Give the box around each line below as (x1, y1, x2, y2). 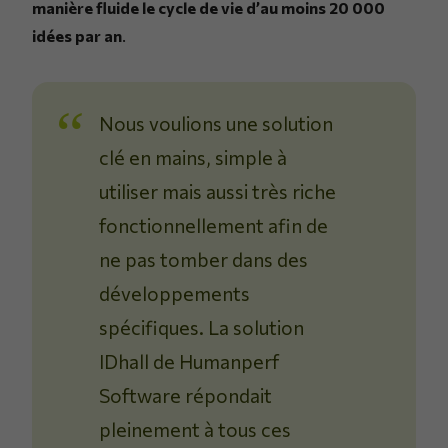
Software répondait (99, 383, 273, 408)
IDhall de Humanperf (99, 349, 280, 374)
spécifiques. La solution (99, 315, 305, 340)
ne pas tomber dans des (99, 247, 309, 272)
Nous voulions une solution (99, 111, 334, 136)
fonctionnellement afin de (99, 213, 329, 238)
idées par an (32, 26, 122, 46)
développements (99, 281, 251, 306)
